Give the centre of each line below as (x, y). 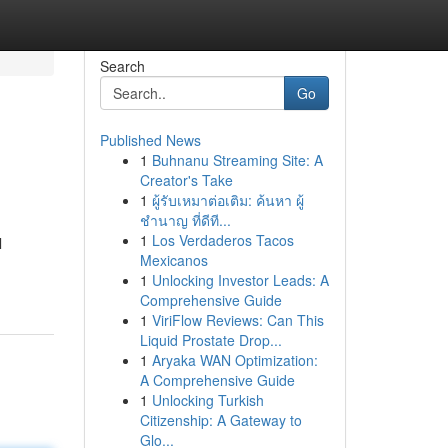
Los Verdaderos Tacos (222, 240)
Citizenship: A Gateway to (220, 420)
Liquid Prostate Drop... (210, 340)
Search (122, 66)
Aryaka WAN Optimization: (234, 360)
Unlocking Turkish (207, 400)
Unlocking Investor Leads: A (240, 280)
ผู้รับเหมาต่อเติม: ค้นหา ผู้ (227, 200)
